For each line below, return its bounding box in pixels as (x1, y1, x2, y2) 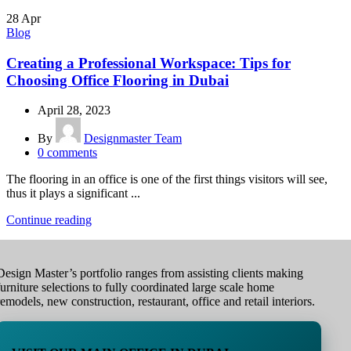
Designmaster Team (84, 132, 182, 146)
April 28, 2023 (38, 103, 110, 118)
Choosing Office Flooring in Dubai (6, 71, 229, 89)
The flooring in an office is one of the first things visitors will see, (6, 172, 327, 186)
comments (47, 146, 97, 160)
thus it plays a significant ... (6, 186, 140, 201)
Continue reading (6, 213, 92, 227)
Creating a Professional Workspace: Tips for (6, 54, 291, 71)
